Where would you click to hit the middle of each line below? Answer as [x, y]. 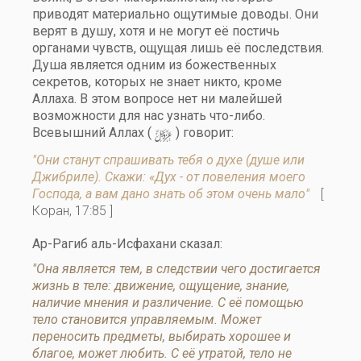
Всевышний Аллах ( [93, 133]
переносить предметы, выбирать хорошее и [162, 336]
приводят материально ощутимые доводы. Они [175, 14]
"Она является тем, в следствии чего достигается [176, 269]
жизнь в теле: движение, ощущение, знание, [161, 286]
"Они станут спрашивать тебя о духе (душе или [168, 160]
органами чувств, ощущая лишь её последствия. [178, 48]
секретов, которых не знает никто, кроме [157, 82]
